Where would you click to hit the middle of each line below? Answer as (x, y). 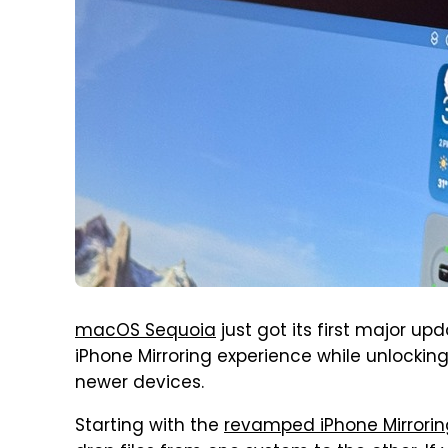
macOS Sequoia (145, 332)
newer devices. (139, 384)
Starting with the (149, 427)
